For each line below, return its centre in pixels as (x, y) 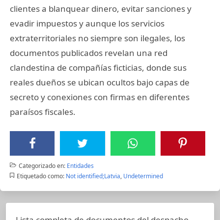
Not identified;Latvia (93, 176)
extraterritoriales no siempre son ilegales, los (97, 38)
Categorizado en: (42, 165)
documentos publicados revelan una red (89, 53)
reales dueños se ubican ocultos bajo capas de (100, 82)
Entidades (80, 165)
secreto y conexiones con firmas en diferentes (100, 97)
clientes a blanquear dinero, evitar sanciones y (101, 8)
